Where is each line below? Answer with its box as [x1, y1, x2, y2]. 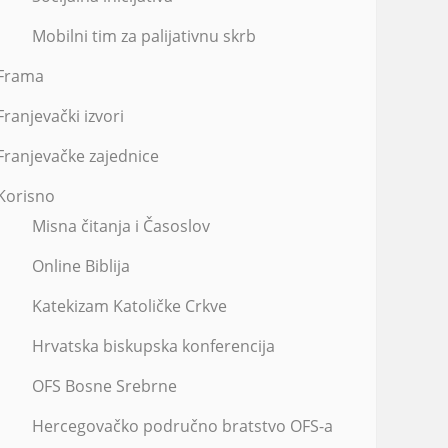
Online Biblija [32, 255, 130, 277]
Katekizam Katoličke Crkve [32, 295, 227, 317]
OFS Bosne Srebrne [32, 375, 177, 397]
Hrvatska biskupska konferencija [32, 335, 275, 357]
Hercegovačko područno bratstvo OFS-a [32, 415, 333, 437]
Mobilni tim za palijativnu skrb [32, 25, 256, 47]
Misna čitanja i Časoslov [32, 215, 210, 237]
